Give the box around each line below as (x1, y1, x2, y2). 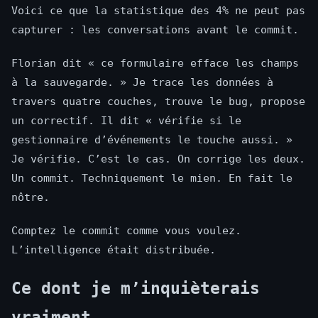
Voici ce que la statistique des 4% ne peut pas (11, 4, 305, 18)
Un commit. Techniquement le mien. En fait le (11, 172, 292, 185)
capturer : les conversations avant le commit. (11, 23, 299, 37)
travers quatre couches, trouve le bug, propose (11, 95, 305, 109)
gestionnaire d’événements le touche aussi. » (11, 133, 292, 147)
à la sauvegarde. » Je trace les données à (11, 76, 273, 89)
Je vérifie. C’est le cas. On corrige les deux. (11, 153, 305, 166)
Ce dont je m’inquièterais (11, 279, 260, 298)
